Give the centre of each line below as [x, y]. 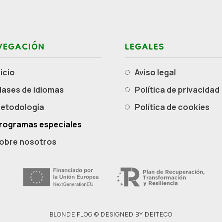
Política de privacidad [180, 90]
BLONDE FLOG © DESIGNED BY [97, 214]
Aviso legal [158, 73]
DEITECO [159, 214]
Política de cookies [175, 107]
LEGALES [145, 48]
